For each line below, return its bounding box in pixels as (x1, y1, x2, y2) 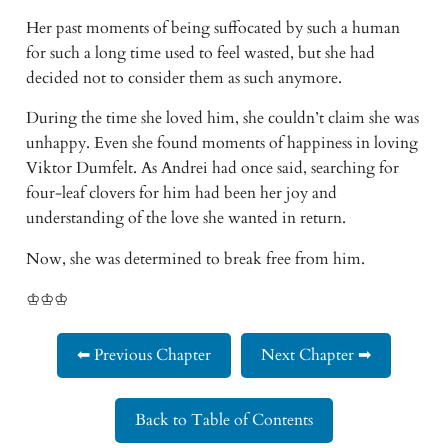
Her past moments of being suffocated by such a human (25, 16, 400, 39)
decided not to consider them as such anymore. (25, 66, 342, 89)
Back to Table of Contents (135, 409, 313, 432)
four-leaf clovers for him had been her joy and (25, 182, 337, 205)
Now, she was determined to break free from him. (25, 248, 365, 271)
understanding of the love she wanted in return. (25, 207, 346, 230)
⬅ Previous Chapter (77, 344, 211, 367)
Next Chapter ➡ (261, 344, 371, 367)
